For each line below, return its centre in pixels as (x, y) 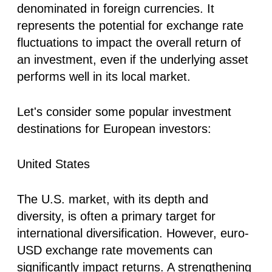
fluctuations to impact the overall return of (129, 42)
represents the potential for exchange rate (130, 25)
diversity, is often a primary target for (116, 216)
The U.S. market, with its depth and (113, 199)
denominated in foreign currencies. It (116, 8)
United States (53, 164)
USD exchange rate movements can (115, 250)
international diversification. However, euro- (133, 233)
